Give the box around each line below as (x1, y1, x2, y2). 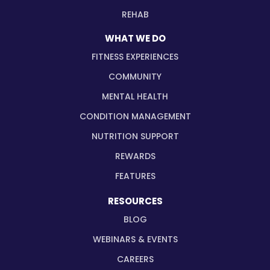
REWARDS (115, 150, 155, 163)
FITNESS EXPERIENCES (92, 51, 178, 63)
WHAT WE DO (104, 32, 166, 45)
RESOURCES (107, 195, 163, 208)
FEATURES (115, 169, 155, 182)
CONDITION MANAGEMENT (79, 110, 191, 123)
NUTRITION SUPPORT (91, 130, 179, 143)
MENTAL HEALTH (102, 90, 168, 103)
